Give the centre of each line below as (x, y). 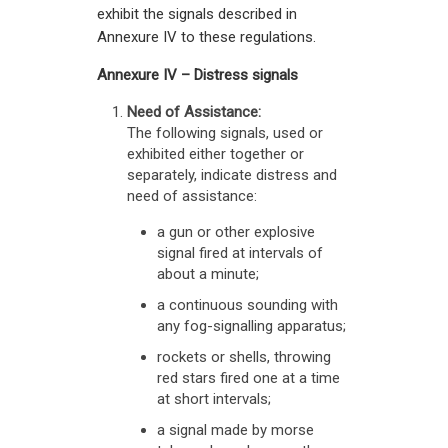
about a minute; (207, 274)
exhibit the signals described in (196, 14)
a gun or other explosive (235, 232)
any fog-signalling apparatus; (251, 326)
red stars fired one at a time (248, 378)
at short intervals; (213, 399)
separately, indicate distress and (231, 175)
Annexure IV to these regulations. (206, 37)
